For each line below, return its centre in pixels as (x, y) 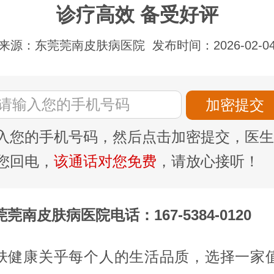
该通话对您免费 (105, 161)
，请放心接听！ (208, 161)
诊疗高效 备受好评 (137, 14)
